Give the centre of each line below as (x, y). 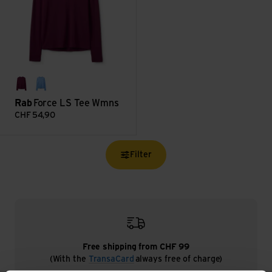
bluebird (58, 90)
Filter (141, 155)
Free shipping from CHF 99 (136, 247)
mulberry (41, 90)
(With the (69, 259)
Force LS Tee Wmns (76, 103)
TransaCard (111, 259)
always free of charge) (178, 259)
